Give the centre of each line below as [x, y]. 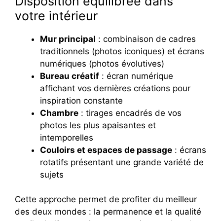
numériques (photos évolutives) [102, 63]
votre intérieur [56, 16]
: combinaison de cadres [146, 39]
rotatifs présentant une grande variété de [122, 162]
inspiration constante [81, 100]
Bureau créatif [70, 76]
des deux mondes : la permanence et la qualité [108, 212]
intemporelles [67, 137]
